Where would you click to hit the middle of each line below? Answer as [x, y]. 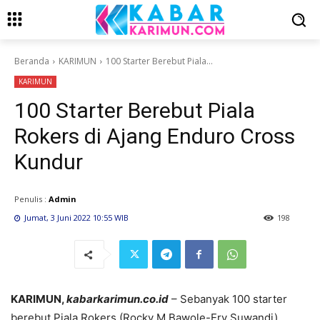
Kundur [49, 162]
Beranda [32, 61]
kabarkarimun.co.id [117, 299]
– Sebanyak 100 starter [228, 299]
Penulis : [30, 199]
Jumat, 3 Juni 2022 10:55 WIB [76, 218]
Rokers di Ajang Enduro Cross [155, 136]
